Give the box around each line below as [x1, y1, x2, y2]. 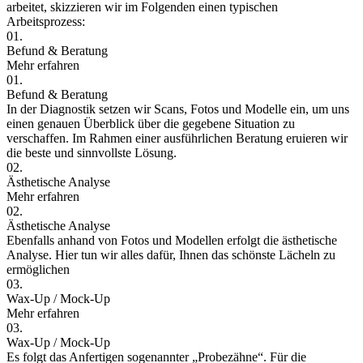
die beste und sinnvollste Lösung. [6, 146, 177, 160]
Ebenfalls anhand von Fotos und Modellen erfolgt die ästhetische [6, 233, 337, 248]
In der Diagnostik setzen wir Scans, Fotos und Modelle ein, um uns [6, 102, 349, 117]
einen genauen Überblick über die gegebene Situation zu [6, 117, 295, 131]
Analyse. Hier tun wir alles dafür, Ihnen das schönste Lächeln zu [6, 248, 335, 263]
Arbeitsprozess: [6, 15, 85, 29]
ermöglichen [6, 263, 70, 277]
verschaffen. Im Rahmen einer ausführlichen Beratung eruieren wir [6, 131, 348, 146]
